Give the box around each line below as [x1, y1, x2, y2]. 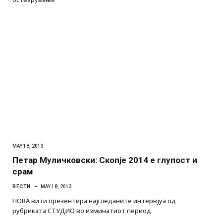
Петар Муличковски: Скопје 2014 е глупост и [12, 155, 197, 166]
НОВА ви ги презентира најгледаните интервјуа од [12, 196, 176, 206]
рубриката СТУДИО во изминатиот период [12, 206, 151, 216]
